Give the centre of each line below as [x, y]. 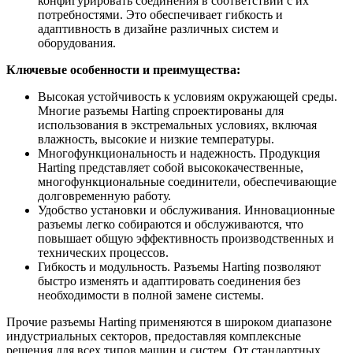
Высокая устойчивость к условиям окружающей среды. [188, 96]
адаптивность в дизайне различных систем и [158, 28]
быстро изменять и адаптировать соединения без [169, 281]
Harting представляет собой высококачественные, [171, 167]
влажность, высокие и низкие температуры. [156, 139]
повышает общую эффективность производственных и [186, 238]
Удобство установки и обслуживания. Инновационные [186, 210]
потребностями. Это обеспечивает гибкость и [160, 14]
